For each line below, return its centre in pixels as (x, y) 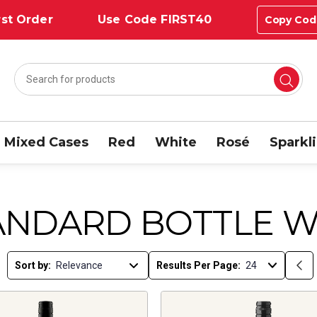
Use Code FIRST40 (155, 19)
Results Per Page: (199, 265)
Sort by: (33, 265)
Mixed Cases (46, 142)
